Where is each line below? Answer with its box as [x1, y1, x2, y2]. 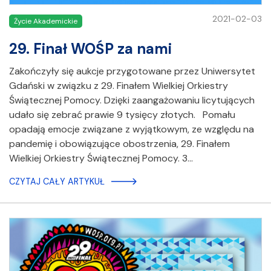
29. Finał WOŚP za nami [9, 39, 172, 59]
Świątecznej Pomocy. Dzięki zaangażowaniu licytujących [9, 94, 255, 107]
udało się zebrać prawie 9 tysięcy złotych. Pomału [9, 108, 235, 122]
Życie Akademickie [14, 16, 77, 27]
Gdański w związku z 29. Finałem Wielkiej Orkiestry [9, 79, 228, 93]
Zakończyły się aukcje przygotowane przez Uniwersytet [9, 65, 255, 78]
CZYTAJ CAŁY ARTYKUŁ [9, 176, 105, 188]
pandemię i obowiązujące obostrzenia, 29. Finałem [9, 137, 230, 151]
